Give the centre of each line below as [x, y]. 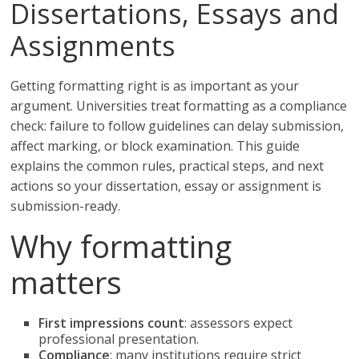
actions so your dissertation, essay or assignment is [166, 186]
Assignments [93, 46]
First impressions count [112, 323]
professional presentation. [119, 339]
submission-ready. [66, 206]
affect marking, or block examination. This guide [155, 146]
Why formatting [121, 246]
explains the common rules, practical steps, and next [167, 166]
